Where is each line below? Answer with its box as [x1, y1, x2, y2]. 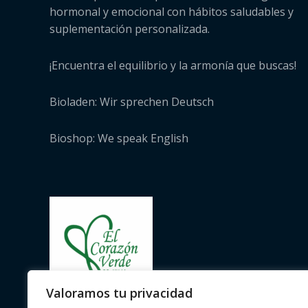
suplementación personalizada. [49, 21, 210, 36]
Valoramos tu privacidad [46, 285, 192, 301]
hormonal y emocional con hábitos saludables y [49, 3, 294, 19]
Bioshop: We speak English [49, 130, 188, 146]
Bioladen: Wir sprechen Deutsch [49, 93, 214, 109]
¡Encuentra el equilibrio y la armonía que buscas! [49, 57, 296, 73]
